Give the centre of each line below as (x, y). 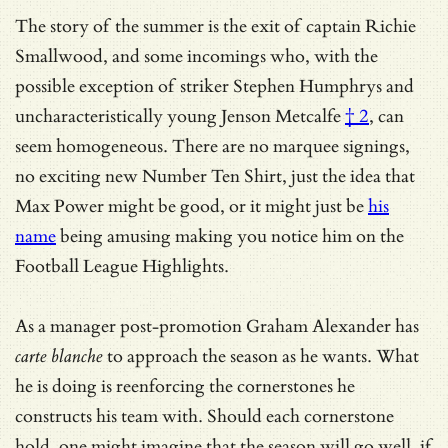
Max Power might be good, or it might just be (191, 206)
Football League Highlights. (122, 266)
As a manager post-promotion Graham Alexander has (217, 326)
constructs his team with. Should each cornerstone (204, 416)
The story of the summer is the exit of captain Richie (215, 26)
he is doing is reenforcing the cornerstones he (185, 386)
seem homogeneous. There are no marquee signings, (212, 146)
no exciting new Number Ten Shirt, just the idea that (215, 176)
